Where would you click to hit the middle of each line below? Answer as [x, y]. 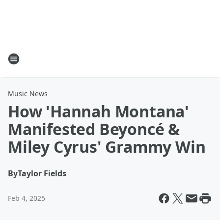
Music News [28, 94]
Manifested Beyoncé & [94, 129]
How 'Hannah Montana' [98, 111]
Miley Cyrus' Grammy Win [107, 147]
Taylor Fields [42, 173]
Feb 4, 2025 [27, 198]
